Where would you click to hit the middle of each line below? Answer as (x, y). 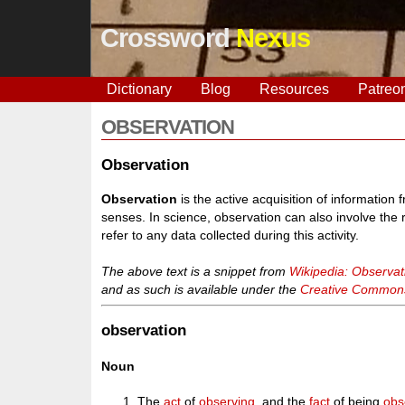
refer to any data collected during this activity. (231, 235)
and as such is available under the (201, 289)
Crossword (168, 38)
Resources (294, 89)
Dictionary (139, 89)
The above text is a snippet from (196, 271)
